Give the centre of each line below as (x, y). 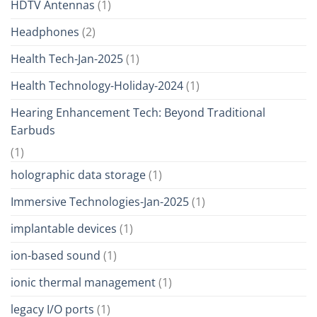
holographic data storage (78, 175)
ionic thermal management (83, 283)
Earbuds (33, 131)
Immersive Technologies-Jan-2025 (100, 202)
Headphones (45, 32)
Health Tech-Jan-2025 (67, 59)
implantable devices (64, 229)
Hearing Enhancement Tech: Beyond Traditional (138, 113)
